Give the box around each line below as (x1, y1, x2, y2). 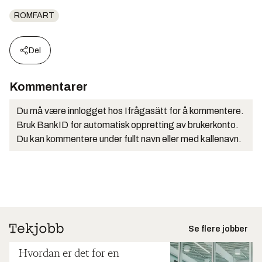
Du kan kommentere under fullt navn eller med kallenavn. (16, 134, 242, 144)
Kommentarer (9, 80, 88, 94)
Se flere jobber (188, 225, 248, 234)
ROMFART (14, 11, 54, 20)
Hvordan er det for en (19, 248, 119, 260)
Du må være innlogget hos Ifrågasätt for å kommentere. (16, 106, 244, 116)
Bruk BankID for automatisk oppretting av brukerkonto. (16, 120, 239, 130)
